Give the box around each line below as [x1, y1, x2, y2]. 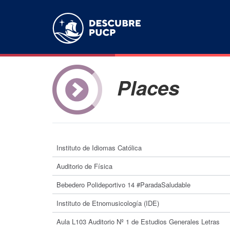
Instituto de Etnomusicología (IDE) [56, 198, 159, 208]
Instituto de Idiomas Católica [56, 143, 142, 152]
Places [117, 73, 180, 102]
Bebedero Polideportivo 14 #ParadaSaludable [56, 180, 190, 189]
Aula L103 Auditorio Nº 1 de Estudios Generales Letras [56, 217, 220, 226]
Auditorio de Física [56, 161, 112, 171]
